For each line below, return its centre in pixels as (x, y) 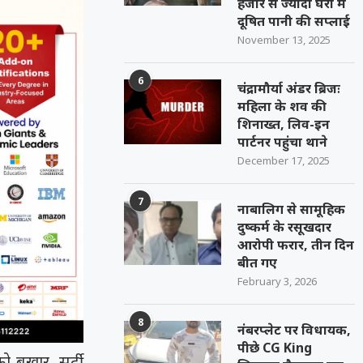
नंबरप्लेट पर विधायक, (295, 330)
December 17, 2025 (284, 160)
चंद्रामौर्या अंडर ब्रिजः (289, 88)
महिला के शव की (282, 106)
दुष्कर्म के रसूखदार (285, 227)
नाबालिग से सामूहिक (292, 209)
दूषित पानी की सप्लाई (294, 21)
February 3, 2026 (278, 281)
